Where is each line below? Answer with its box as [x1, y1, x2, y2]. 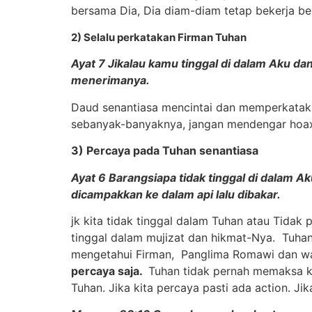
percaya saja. [71, 263, 145, 278]
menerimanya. [71, 73, 150, 88]
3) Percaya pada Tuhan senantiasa [71, 143, 258, 158]
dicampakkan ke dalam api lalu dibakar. [71, 187, 281, 201]
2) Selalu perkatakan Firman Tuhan [71, 30, 247, 44]
